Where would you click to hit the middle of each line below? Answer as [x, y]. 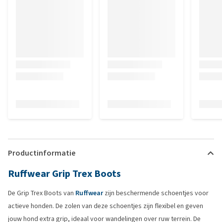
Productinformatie [42, 153]
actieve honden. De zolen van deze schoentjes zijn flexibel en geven [106, 206]
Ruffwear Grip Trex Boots [64, 174]
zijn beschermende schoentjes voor [156, 193]
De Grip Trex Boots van [42, 193]
